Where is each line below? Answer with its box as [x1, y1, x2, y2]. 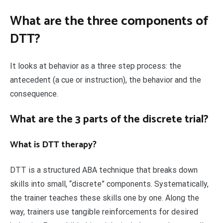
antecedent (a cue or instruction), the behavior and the [10, 75, 201, 85]
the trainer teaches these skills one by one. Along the [10, 193, 199, 203]
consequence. [10, 89, 58, 99]
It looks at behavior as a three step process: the [10, 61, 181, 71]
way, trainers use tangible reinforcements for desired [10, 207, 198, 217]
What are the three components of [10, 10, 209, 32]
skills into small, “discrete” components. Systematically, [10, 179, 209, 189]
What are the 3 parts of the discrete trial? [10, 110, 209, 128]
